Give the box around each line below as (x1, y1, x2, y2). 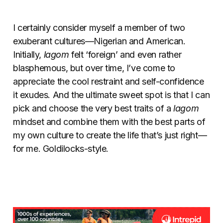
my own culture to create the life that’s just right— (13, 129, 207, 140)
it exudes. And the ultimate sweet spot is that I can (13, 89, 210, 100)
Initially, (13, 49, 44, 60)
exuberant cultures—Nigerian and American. (13, 35, 186, 46)
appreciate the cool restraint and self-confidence (13, 76, 204, 87)
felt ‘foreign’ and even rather (69, 49, 182, 60)
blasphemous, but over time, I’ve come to (13, 62, 176, 73)
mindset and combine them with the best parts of (13, 116, 206, 127)
